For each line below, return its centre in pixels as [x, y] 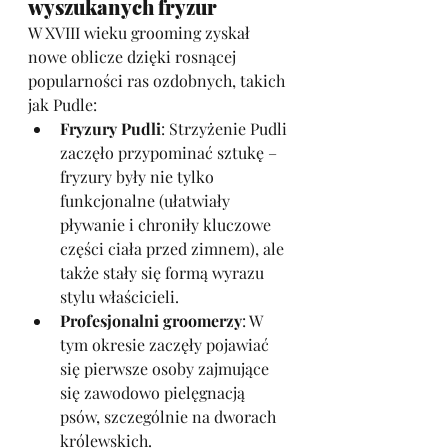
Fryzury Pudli [110, 128]
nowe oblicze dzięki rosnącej [134, 56]
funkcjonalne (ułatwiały [147, 200]
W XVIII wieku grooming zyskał [141, 32]
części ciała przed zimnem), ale [174, 248]
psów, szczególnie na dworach [170, 416]
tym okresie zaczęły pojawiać [166, 344]
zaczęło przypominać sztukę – [170, 152]
